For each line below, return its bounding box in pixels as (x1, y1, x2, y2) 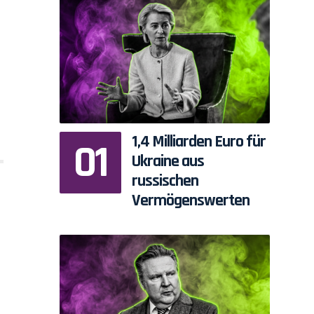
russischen (131, 170, 198, 192)
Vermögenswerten (131, 190, 250, 212)
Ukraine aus (131, 151, 204, 172)
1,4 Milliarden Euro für (131, 131, 266, 153)
